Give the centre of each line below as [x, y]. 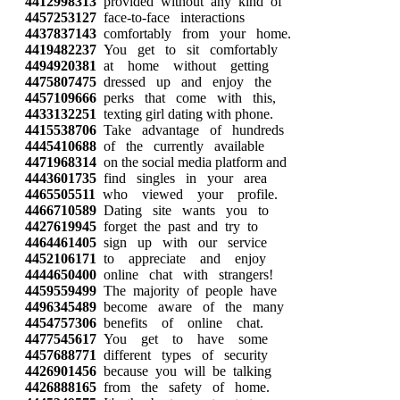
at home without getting [183, 66]
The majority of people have [187, 291]
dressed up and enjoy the [184, 82]
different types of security [182, 355]
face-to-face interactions [171, 17]
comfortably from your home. [194, 33]
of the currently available [180, 146]
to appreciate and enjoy [181, 258]
